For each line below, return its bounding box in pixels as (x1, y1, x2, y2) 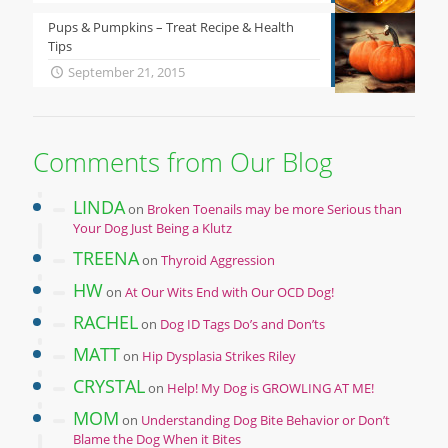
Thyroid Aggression (161, 250, 275, 269)
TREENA (73, 245, 139, 270)
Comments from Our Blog (33, 143, 333, 180)
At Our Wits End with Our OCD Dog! (125, 282, 334, 301)
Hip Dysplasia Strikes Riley (142, 346, 296, 365)
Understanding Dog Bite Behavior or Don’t (141, 410, 390, 429)
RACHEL (73, 309, 138, 334)
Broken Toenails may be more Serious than (147, 199, 402, 218)
